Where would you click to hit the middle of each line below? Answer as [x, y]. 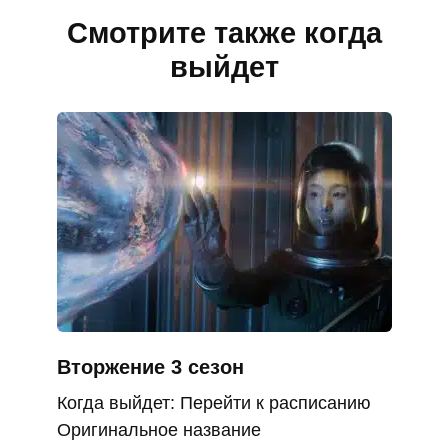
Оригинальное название [158, 430]
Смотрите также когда [224, 32]
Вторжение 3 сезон [150, 367]
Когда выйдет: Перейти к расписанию [213, 403]
